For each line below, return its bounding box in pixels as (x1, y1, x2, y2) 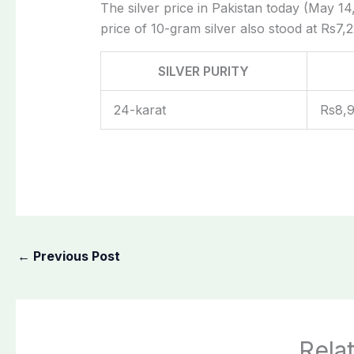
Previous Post (30, 248, 120, 265)
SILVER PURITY (158, 62, 250, 79)
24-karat (113, 101, 166, 118)
